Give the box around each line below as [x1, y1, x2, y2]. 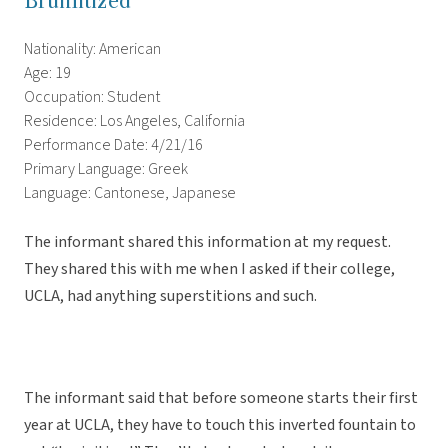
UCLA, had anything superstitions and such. [24, 285, 317, 308]
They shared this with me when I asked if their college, [24, 258, 395, 281]
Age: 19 [24, 62, 71, 85]
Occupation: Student [24, 86, 160, 109]
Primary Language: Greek [24, 158, 188, 181]
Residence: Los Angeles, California [24, 110, 245, 133]
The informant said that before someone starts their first [24, 387, 418, 410]
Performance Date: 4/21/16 [24, 134, 203, 157]
